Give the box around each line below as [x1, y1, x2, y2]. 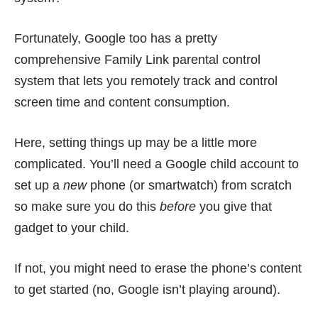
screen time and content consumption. [14, 94, 230, 109]
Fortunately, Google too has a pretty [14, 31, 217, 45]
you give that [196, 199, 272, 214]
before [160, 199, 196, 214]
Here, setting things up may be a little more [14, 135, 257, 150]
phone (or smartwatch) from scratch [87, 177, 292, 192]
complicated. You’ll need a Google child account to [14, 156, 299, 171]
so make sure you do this [14, 199, 160, 214]
